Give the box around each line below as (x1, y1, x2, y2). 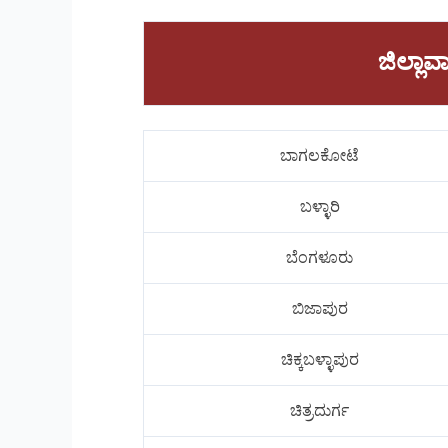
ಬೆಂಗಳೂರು (286, 249, 353, 267)
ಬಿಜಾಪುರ (291, 300, 348, 318)
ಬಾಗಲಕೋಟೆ (280, 147, 359, 165)
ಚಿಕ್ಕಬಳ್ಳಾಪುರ (280, 351, 359, 369)
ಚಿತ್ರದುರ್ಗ (290, 402, 349, 420)
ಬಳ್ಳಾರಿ (299, 198, 340, 216)
